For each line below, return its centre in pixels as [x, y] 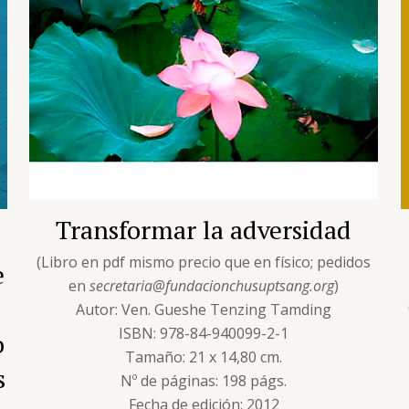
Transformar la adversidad [204, 229]
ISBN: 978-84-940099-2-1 [204, 333]
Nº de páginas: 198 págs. [204, 380]
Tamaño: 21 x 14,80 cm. [204, 357]
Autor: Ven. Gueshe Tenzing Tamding [204, 309]
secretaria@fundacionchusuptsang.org [212, 285]
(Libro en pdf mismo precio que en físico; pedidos [204, 262]
